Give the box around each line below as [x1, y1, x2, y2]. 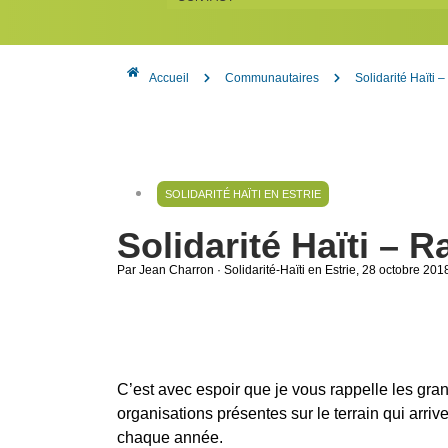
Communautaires [225, 70, 319, 85]
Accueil [149, 70, 189, 85]
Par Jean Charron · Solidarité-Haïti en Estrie [117, 262, 356, 277]
